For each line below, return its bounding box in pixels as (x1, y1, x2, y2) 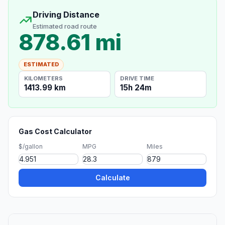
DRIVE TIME (120, 74, 155, 82)
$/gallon (19, 142, 43, 150)
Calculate (95, 173, 130, 182)
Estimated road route (33, 22, 97, 31)
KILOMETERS (24, 74, 63, 82)
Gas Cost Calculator (19, 127, 92, 136)
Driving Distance (33, 10, 99, 20)
